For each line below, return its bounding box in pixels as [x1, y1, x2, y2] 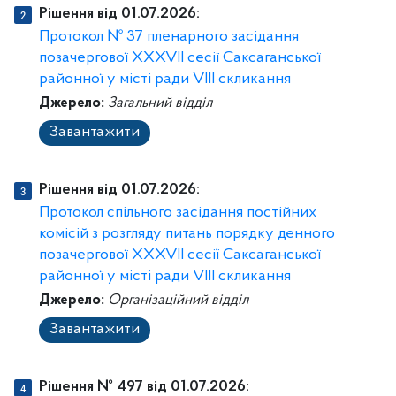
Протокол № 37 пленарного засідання [39, 29, 299, 45]
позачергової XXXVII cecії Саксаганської [39, 50, 321, 66]
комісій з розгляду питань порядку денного [39, 226, 335, 242]
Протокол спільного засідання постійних [39, 205, 316, 221]
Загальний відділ [108, 95, 212, 110]
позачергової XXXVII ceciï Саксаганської [39, 247, 321, 263]
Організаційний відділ [108, 293, 248, 308]
